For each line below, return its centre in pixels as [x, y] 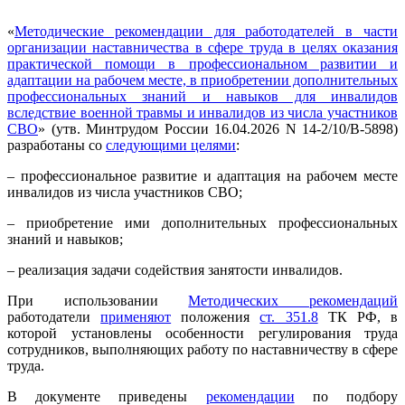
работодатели [54, 317]
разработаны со [57, 146]
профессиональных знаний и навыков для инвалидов [202, 97]
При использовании [98, 301]
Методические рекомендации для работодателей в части [206, 32]
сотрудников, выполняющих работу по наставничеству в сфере [202, 350]
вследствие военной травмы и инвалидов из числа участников [202, 113]
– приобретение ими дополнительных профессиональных [202, 223]
